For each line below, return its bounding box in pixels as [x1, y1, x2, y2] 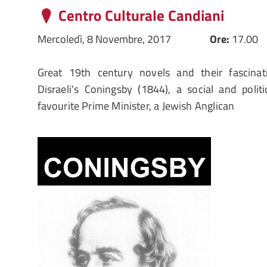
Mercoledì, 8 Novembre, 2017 [37, 31, 171, 47]
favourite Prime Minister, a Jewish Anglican [37, 98, 235, 114]
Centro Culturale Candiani [58, 4, 224, 27]
